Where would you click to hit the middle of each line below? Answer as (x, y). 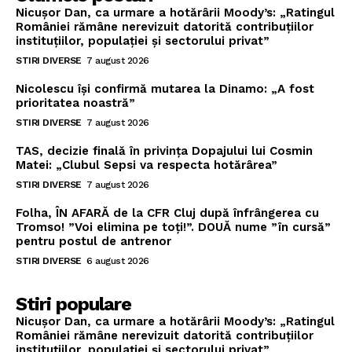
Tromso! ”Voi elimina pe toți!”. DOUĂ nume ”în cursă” (173, 227)
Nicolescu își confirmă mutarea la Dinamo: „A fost (165, 89)
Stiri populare (73, 304)
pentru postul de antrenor (93, 242)
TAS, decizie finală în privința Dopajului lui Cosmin (164, 151)
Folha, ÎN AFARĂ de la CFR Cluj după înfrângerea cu (167, 213)
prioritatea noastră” (75, 103)
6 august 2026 (118, 261)
